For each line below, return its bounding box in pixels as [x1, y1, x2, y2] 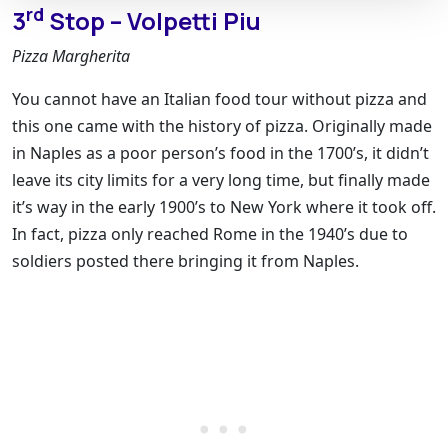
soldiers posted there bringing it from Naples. [12, 249, 359, 272]
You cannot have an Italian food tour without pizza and [12, 87, 427, 110]
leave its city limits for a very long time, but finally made [12, 168, 430, 191]
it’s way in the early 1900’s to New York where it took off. [12, 195, 436, 218]
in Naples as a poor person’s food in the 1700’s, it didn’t [12, 141, 429, 164]
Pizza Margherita [12, 44, 130, 67]
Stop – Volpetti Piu [44, 4, 261, 37]
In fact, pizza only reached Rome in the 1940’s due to [12, 222, 408, 245]
